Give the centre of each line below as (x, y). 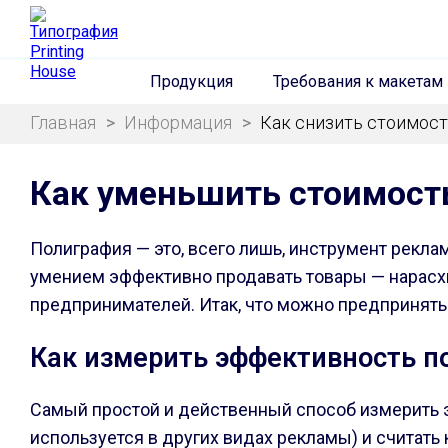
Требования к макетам (357, 81)
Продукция (191, 81)
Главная (63, 122)
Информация (178, 122)
